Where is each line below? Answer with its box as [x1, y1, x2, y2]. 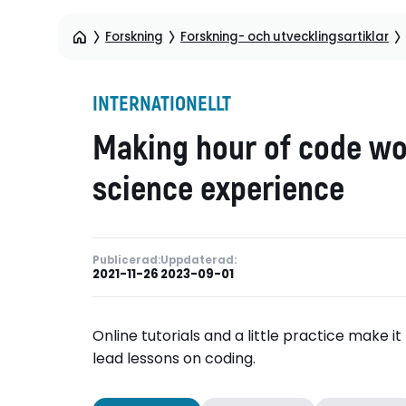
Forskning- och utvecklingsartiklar [180, 27, 390, 45]
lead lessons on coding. [92, 348, 256, 370]
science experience [92, 168, 344, 212]
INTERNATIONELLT [92, 91, 231, 117]
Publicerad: [92, 252, 160, 267]
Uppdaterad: [160, 252, 237, 267]
